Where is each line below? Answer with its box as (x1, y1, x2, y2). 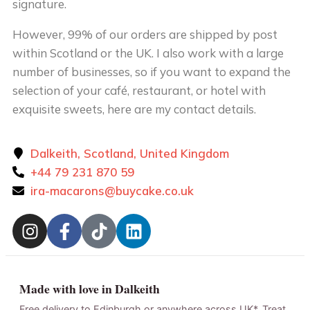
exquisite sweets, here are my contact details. (12, 102, 256, 116)
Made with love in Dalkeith (19, 280, 160, 298)
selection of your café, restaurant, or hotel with (12, 83, 266, 98)
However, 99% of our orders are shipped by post (12, 27, 277, 42)
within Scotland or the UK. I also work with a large (12, 46, 284, 60)
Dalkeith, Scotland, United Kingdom (30, 146, 230, 161)
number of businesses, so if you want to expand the (12, 64, 291, 79)
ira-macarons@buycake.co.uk (30, 183, 194, 198)
